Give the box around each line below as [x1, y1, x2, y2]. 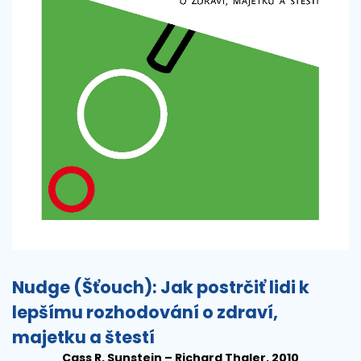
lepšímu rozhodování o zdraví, [12, 300, 278, 324]
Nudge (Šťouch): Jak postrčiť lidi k [12, 275, 309, 299]
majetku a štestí [12, 325, 155, 349]
